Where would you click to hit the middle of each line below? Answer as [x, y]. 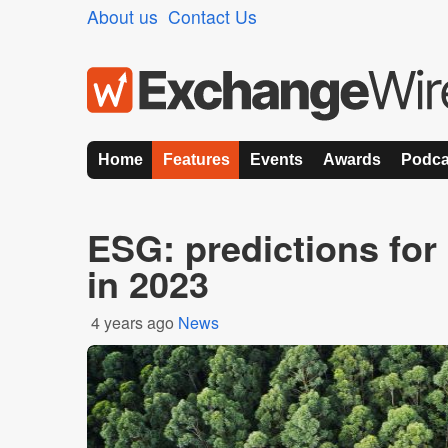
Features [196, 159]
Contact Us [212, 16]
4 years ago [132, 322]
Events [276, 159]
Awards [352, 159]
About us [122, 16]
